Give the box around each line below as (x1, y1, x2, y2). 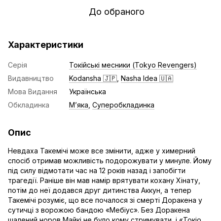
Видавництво (8, 74, 54, 82)
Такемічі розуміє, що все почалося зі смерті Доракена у (8, 196, 202, 204)
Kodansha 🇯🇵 (69, 74, 117, 82)
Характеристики (8, 39, 83, 50)
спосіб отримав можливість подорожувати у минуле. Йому (8, 156, 212, 165)
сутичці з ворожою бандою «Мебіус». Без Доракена (8, 206, 190, 214)
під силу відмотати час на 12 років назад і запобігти (8, 166, 185, 175)
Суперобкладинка (92, 101, 154, 109)
